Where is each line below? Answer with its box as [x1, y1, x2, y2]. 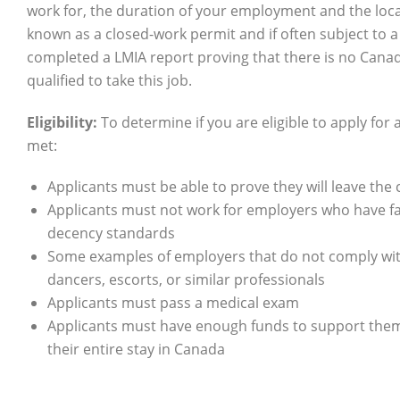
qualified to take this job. [27, 71, 196, 91]
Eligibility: [27, 112, 97, 132]
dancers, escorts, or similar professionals [47, 270, 325, 290]
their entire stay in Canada [47, 339, 225, 360]
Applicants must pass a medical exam [47, 293, 299, 313]
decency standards [47, 223, 175, 244]
